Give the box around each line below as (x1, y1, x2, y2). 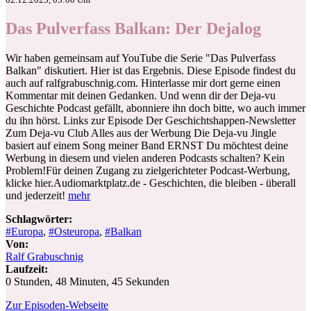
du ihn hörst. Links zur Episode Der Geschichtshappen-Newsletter (6, 114, 296, 126)
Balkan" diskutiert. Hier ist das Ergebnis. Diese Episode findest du (6, 64, 296, 76)
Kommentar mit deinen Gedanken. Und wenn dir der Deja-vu (6, 89, 276, 101)
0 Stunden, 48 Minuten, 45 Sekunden (6, 275, 169, 287)
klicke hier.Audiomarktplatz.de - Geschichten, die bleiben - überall (6, 176, 296, 189)
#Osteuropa (49, 225, 99, 237)
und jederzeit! (6, 189, 68, 201)
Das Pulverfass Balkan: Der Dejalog (6, 19, 261, 37)
